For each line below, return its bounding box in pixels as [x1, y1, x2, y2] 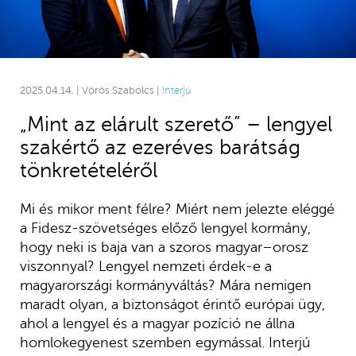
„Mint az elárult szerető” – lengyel [19, 112, 332, 136]
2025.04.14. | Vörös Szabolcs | [19, 84, 162, 96]
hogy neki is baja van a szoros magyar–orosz [19, 238, 308, 255]
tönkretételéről [19, 158, 157, 182]
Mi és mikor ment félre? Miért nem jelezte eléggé [19, 200, 335, 217]
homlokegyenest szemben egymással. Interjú [19, 334, 311, 350]
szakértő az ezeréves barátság [19, 135, 300, 159]
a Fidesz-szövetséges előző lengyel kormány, [19, 219, 311, 236]
